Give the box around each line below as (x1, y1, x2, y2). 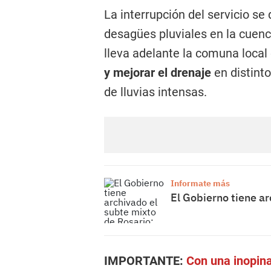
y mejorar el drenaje (104, 65, 211, 80)
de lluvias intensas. (104, 85, 207, 99)
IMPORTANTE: (104, 253, 186, 268)
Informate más (171, 178, 230, 189)
